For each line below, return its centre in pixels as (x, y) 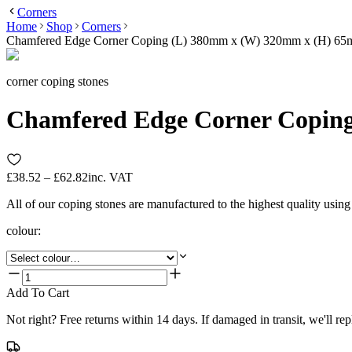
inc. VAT (110, 177)
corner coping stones (57, 81)
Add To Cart (38, 292)
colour (22, 230)
